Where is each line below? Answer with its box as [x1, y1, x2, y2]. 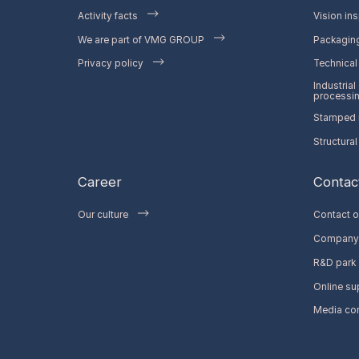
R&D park [313, 256, 356, 268]
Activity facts [77, 10, 138, 22]
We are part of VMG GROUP [77, 34, 204, 46]
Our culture [77, 209, 128, 221]
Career [77, 174, 122, 191]
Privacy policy [77, 58, 143, 70]
